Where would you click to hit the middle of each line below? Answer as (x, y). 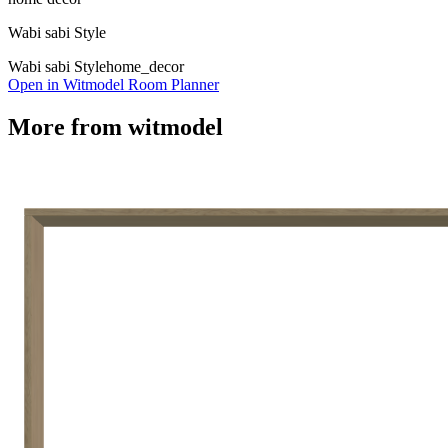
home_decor (145, 66)
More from (68, 126)
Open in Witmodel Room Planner (113, 84)
